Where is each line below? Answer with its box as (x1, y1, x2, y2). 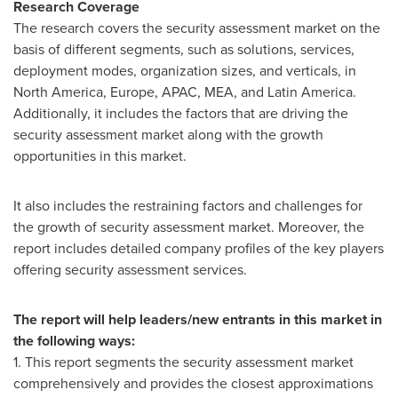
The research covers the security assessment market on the (13, 18, 380, 38)
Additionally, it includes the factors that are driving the (13, 103, 348, 123)
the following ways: (13, 330, 135, 351)
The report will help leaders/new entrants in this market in (13, 309, 382, 330)
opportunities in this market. (13, 146, 187, 166)
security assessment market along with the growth (13, 124, 323, 145)
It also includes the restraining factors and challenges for (13, 195, 362, 216)
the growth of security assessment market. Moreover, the (13, 217, 364, 237)
